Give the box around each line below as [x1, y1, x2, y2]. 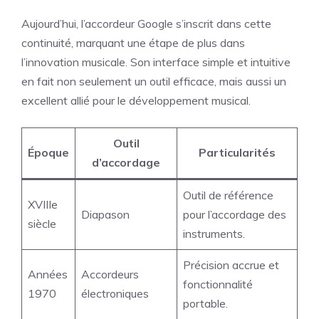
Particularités [199, 145, 276, 159]
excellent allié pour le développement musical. [21, 93, 251, 108]
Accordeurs [81, 267, 139, 281]
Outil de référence [183, 188, 273, 202]
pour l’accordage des [183, 207, 286, 221]
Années [28, 267, 68, 281]
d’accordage [92, 155, 160, 169]
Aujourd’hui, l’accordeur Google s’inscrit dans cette [21, 16, 271, 31]
